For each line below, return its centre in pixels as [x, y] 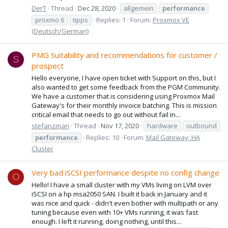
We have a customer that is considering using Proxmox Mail [123, 96]
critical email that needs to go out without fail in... [106, 114]
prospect [48, 66]
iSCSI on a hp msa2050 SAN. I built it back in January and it [119, 194]
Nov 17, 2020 [120, 125]
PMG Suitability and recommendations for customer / [124, 55]
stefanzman [50, 125]
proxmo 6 [50, 20]
